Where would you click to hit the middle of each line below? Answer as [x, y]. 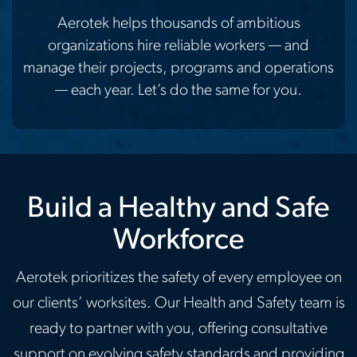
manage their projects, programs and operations [178, 69]
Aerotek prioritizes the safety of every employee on [178, 278]
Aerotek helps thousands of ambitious [178, 24]
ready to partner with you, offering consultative [178, 329]
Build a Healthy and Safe [178, 209]
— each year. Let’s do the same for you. [178, 91]
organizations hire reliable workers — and [178, 46]
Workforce [178, 241]
